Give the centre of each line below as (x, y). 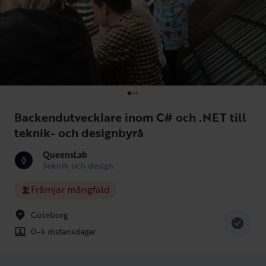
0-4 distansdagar (63, 231)
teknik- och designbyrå (79, 132)
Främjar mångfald (70, 190)
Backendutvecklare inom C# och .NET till (130, 117)
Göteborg (49, 214)
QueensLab (65, 154)
